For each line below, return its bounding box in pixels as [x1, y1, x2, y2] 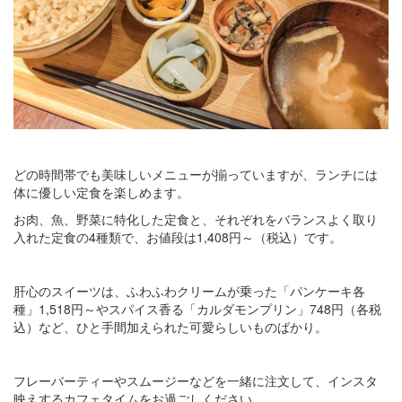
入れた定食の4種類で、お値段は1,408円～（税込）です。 [13, 228, 342, 247]
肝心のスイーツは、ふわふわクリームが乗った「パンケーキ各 [13, 282, 365, 301]
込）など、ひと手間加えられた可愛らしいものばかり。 [13, 318, 328, 336]
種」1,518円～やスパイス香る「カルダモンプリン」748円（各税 [13, 300, 381, 319]
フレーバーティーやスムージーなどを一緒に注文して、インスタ [13, 371, 378, 390]
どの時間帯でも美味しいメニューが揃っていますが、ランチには [13, 165, 378, 184]
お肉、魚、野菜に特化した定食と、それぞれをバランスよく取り [13, 210, 378, 229]
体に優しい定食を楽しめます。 [13, 183, 189, 202]
